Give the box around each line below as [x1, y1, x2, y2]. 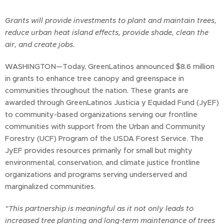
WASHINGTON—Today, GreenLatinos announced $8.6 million [5, 62, 214, 71]
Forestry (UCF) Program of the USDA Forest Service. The [5, 134, 203, 143]
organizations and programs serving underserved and [5, 170, 187, 179]
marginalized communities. [5, 182, 95, 191]
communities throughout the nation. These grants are [5, 86, 188, 95]
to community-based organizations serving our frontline [5, 110, 197, 119]
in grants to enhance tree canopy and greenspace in [5, 74, 184, 83]
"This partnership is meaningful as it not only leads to [5, 204, 193, 213]
